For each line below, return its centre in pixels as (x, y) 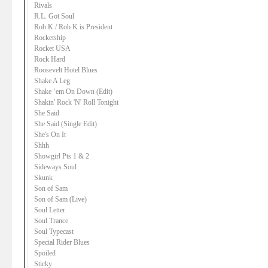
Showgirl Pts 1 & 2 (62, 156)
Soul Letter (50, 210)
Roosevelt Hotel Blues (66, 70)
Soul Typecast (54, 232)
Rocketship (50, 38)
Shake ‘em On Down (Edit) (73, 92)
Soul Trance (51, 221)
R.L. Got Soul (54, 16)
